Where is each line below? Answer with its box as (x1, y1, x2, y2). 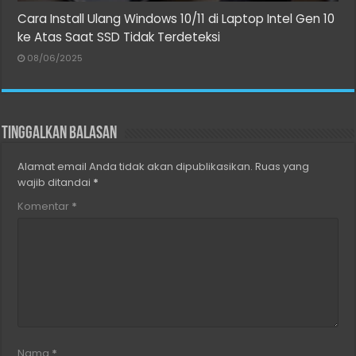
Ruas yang (255, 158, 310, 174)
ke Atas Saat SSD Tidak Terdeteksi (17, 28, 221, 45)
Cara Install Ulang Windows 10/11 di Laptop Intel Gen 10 (17, 10, 335, 27)
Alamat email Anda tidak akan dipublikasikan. (17, 158, 253, 174)
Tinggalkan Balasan (2, 124, 118, 143)
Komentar (17, 198, 72, 214)
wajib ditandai (17, 174, 94, 190)
